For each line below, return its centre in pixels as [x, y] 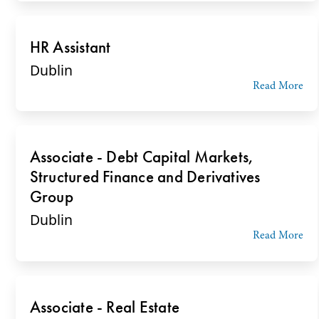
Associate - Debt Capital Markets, [142, 157]
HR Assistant [70, 47]
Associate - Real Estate [105, 307]
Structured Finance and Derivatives [145, 177]
